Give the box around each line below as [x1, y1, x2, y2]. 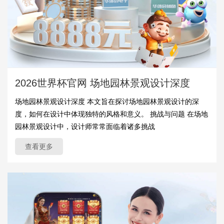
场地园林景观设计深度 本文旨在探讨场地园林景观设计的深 [15, 97, 199, 106]
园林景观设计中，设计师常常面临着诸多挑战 [15, 122, 155, 131]
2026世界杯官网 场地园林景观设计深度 [15, 77, 190, 89]
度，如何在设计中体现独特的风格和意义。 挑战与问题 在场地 [15, 110, 208, 118]
